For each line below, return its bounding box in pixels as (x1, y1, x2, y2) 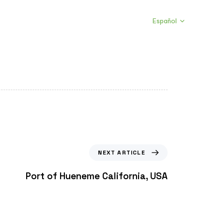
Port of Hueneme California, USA (26, 170, 168, 183)
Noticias (4, 16, 36, 26)
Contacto (62, 16, 100, 26)
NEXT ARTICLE (98, 149, 145, 157)
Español (153, 17, 177, 25)
